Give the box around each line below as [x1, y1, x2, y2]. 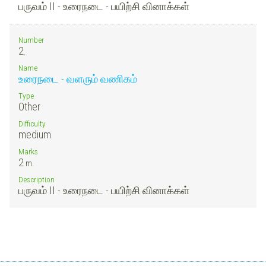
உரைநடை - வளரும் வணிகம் [18, 72, 137, 85]
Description [18, 174, 55, 184]
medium [18, 128, 51, 141]
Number [18, 34, 44, 45]
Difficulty [18, 118, 46, 128]
